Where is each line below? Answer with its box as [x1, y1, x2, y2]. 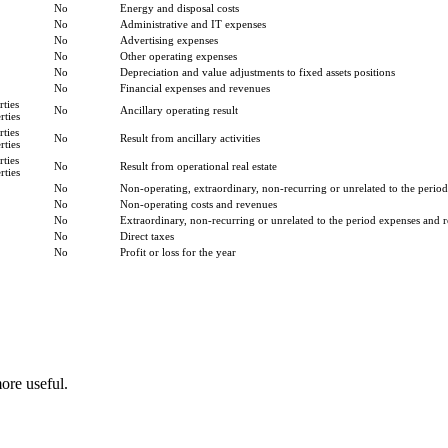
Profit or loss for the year [120, 245, 236, 258]
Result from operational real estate [120, 159, 277, 172]
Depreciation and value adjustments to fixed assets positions [120, 65, 395, 78]
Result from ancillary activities [120, 131, 260, 144]
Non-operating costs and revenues [120, 197, 277, 210]
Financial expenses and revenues [120, 81, 270, 94]
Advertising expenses [120, 33, 218, 46]
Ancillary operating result [120, 103, 238, 116]
